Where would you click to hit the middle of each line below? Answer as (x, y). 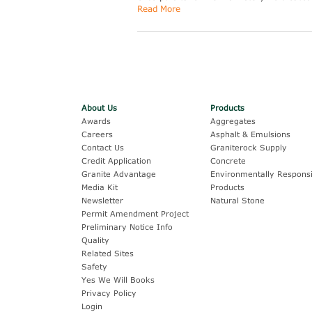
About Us (99, 108)
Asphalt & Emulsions (250, 134)
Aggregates (233, 121)
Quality (95, 240)
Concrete (228, 161)
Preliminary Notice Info (127, 227)
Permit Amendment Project (135, 213)
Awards (96, 121)
